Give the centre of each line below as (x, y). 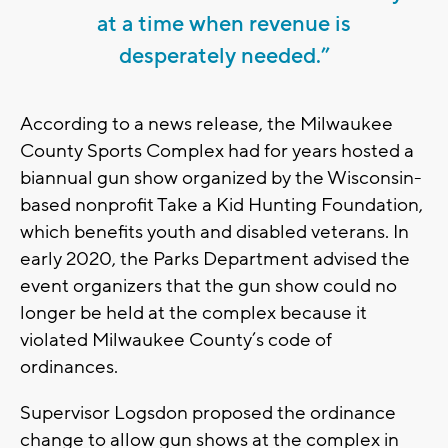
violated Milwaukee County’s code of (176, 340)
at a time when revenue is (224, 24)
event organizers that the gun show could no (208, 286)
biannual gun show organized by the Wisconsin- (221, 178)
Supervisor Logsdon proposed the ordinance (208, 413)
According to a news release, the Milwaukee (206, 124)
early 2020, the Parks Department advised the (215, 259)
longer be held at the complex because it (193, 313)
